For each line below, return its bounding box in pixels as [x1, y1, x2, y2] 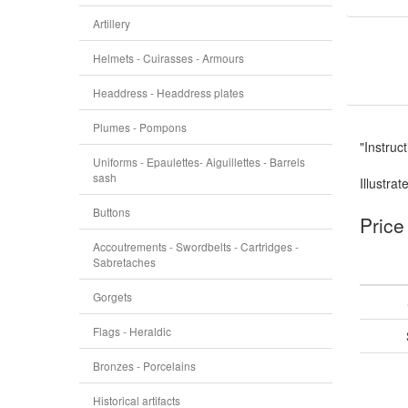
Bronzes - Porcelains [93, 358, 196, 373]
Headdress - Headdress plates [93, 85, 244, 100]
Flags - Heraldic [93, 323, 171, 339]
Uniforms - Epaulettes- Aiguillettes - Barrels [93, 154, 305, 169]
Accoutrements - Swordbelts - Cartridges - [93, 239, 299, 254]
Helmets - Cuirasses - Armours [93, 50, 244, 66]
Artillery [93, 15, 130, 31]
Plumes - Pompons [93, 119, 187, 135]
